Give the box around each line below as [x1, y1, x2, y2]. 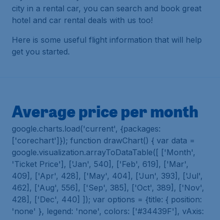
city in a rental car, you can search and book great [12, 3, 201, 13]
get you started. [12, 47, 70, 56]
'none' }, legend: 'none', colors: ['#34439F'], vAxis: [12, 206, 204, 216]
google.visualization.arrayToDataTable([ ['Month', [12, 147, 195, 157]
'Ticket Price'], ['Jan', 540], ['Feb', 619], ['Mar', [12, 159, 189, 169]
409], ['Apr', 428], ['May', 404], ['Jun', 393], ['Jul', [12, 171, 203, 181]
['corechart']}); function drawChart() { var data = [12, 136, 195, 145]
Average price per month [12, 100, 198, 122]
